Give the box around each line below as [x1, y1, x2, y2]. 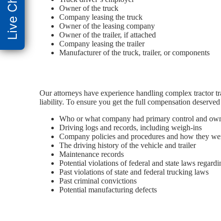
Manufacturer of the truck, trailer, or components [59, 48, 210, 57]
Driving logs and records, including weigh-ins [59, 123, 202, 132]
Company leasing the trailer [59, 39, 145, 48]
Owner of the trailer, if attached [59, 31, 156, 39]
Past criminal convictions [59, 177, 137, 185]
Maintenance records [59, 150, 124, 159]
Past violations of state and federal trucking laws [59, 168, 209, 177]
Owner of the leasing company [59, 22, 155, 31]
